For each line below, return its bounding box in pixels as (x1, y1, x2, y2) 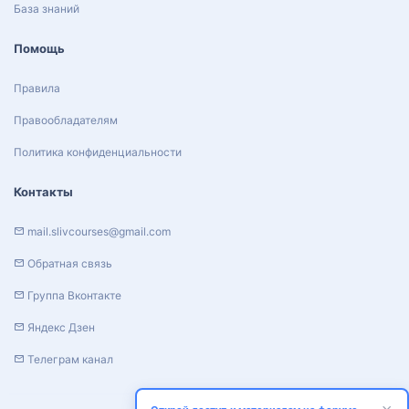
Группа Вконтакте (25, 288, 121, 302)
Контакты (14, 184, 73, 199)
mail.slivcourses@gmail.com (27, 224, 171, 238)
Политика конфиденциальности (14, 144, 182, 159)
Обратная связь (25, 256, 112, 270)
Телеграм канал (25, 351, 113, 366)
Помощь (14, 41, 65, 56)
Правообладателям (14, 112, 118, 127)
